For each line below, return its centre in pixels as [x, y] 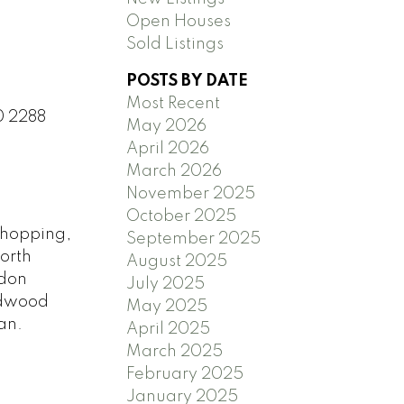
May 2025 [167, 306]
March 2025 [175, 351]
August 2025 [177, 261]
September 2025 [194, 239]
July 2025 [166, 284]
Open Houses [179, 21]
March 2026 [174, 171]
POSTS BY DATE [188, 81]
